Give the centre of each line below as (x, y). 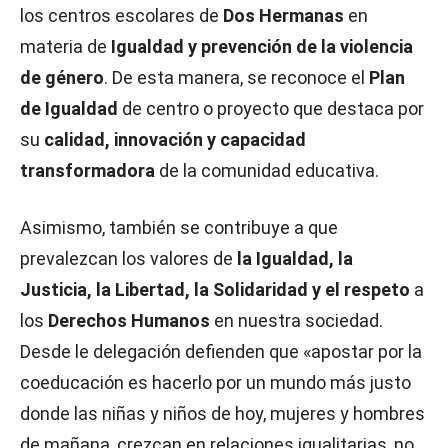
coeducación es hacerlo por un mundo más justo (215, 382)
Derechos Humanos (131, 320)
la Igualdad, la (295, 258)
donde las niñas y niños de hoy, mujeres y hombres (222, 413)
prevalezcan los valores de (128, 258)
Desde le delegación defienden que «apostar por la (221, 351)
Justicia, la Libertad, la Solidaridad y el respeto (215, 289)
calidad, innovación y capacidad (175, 139)
